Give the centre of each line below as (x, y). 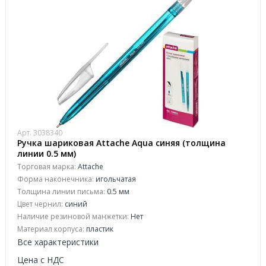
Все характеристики (58, 242)
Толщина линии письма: (61, 191)
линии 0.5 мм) (47, 153)
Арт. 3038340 (40, 133)
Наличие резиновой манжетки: (73, 216)
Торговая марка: (47, 167)
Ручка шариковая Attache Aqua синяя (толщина (121, 143)
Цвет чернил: (40, 204)
